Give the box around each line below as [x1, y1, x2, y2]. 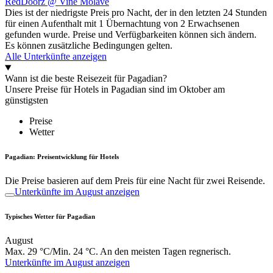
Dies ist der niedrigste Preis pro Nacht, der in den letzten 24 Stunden [5, 7, 267, 18]
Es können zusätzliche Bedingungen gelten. [5, 40, 172, 51]
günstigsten [5, 95, 48, 106]
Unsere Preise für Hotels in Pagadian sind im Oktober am [5, 84, 225, 95]
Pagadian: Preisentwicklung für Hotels [5, 153, 119, 161]
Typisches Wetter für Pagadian [5, 213, 95, 221]
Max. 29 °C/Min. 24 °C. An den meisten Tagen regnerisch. [5, 246, 231, 257]
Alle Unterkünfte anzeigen [5, 51, 107, 62]
